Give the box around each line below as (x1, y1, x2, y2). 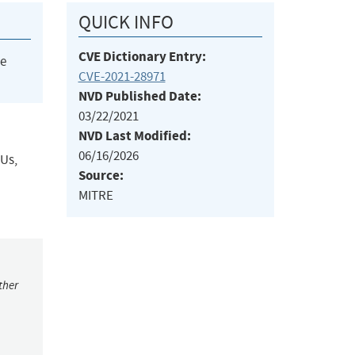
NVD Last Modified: (78, 127, 191, 146)
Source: (78, 166, 124, 185)
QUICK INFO (78, 10, 174, 35)
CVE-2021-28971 (78, 68, 166, 86)
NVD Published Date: (78, 87, 201, 106)
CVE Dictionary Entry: (78, 48, 206, 67)
